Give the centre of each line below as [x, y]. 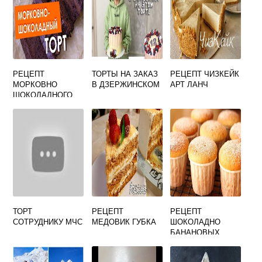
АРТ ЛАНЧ [189, 84]
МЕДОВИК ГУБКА [124, 222]
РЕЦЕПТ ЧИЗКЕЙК [205, 74]
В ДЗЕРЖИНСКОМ [125, 84]
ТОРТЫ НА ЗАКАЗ [125, 74]
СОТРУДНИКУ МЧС [48, 222]
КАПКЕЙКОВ [194, 243]
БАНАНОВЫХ [195, 232]
